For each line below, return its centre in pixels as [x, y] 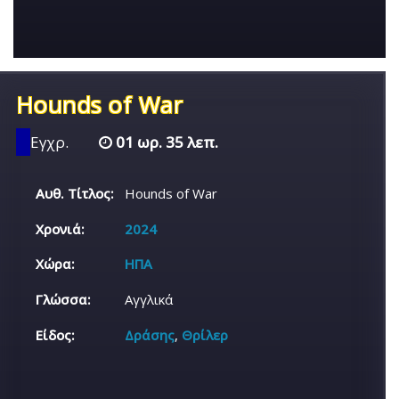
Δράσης [150, 334]
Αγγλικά [149, 300]
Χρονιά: [61, 228]
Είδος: [56, 334]
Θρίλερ [205, 334]
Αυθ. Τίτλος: [75, 193]
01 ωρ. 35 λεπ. [165, 142]
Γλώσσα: [64, 300]
